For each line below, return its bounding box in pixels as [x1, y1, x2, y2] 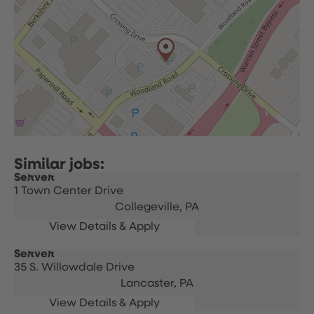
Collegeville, [115, 202, 185, 213]
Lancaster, [121, 278, 179, 289]
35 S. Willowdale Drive [14, 262, 135, 273]
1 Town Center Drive [14, 186, 123, 197]
